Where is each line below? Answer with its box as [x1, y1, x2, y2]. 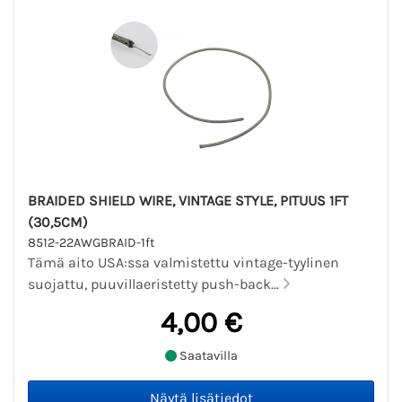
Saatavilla [176, 348, 238, 364]
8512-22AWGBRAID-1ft [28, 234, 154, 250]
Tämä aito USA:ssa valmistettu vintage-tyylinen [28, 253, 339, 271]
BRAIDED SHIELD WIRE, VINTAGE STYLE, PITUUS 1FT [28, 191, 348, 209]
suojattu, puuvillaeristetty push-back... [28, 275, 283, 293]
